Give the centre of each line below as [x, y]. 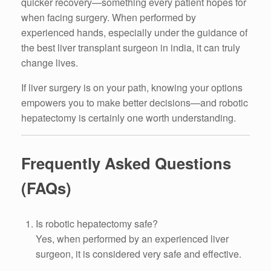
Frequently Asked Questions [126, 163]
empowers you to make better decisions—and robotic [135, 102]
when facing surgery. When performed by [109, 17]
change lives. [50, 62]
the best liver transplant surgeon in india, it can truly [131, 47]
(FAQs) [46, 188]
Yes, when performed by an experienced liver [132, 239]
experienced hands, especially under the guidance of [134, 32]
